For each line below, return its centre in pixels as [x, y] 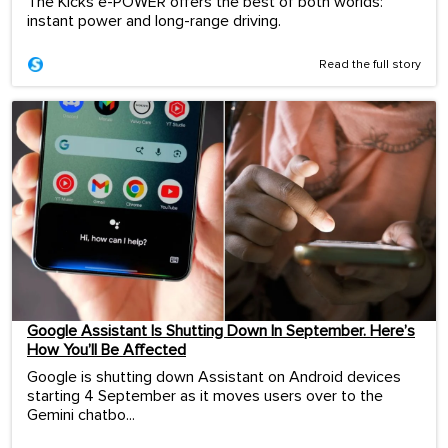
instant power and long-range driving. [154, 20]
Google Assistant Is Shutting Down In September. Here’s [221, 331]
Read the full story [370, 64]
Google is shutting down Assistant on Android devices [214, 377]
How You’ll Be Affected [106, 350]
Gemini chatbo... [81, 415]
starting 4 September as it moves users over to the [205, 396]
